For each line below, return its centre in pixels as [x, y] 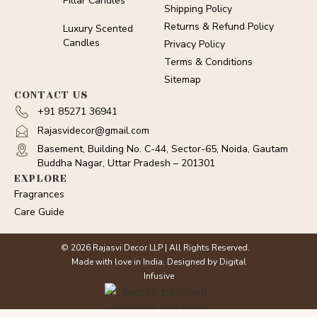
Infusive [158, 276]
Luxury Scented [98, 29]
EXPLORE [41, 179]
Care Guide [39, 212]
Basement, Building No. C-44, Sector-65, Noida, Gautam [162, 149]
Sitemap [183, 80]
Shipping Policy [198, 9]
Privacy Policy [195, 44]
